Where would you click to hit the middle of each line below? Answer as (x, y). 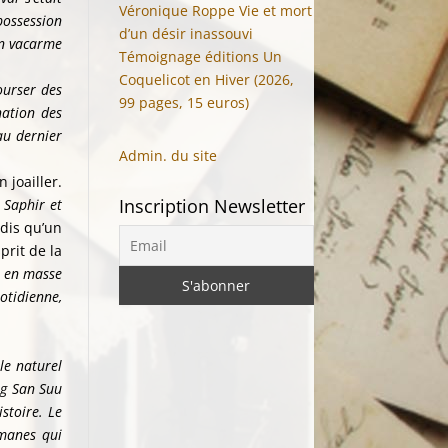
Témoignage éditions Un (201, 56)
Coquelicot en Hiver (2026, (207, 79)
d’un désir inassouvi (186, 33)
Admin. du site (168, 155)
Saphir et (33, 204)
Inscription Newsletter (212, 206)
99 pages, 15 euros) (184, 102)
